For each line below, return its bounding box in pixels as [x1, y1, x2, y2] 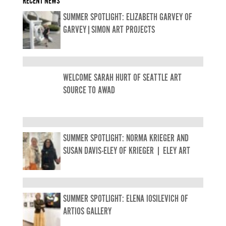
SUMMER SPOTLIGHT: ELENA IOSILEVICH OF [63, 193, 188, 205]
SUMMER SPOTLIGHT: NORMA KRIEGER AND [63, 133, 189, 145]
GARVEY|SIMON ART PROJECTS [63, 24, 155, 36]
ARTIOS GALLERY [63, 206, 111, 218]
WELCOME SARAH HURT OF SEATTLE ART [63, 72, 182, 84]
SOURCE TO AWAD [63, 85, 115, 97]
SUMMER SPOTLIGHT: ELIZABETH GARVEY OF [63, 12, 192, 24]
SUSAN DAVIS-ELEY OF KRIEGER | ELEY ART [63, 145, 190, 157]
